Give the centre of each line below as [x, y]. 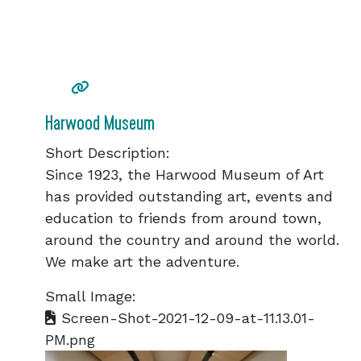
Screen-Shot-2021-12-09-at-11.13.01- [186, 318]
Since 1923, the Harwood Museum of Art [185, 174]
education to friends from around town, [183, 218]
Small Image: [91, 296]
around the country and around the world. [192, 240]
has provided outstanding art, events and [189, 196]
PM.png [70, 340]
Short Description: [108, 153]
